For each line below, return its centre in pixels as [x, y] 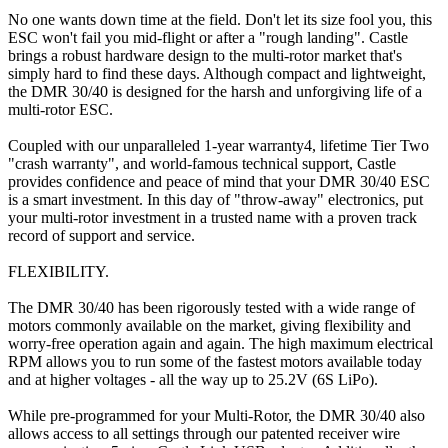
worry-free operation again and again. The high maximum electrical [220, 343]
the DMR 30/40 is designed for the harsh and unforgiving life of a [215, 91]
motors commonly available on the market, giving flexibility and [209, 325]
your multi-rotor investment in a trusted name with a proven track [212, 217]
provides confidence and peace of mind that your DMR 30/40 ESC [219, 181]
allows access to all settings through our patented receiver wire [204, 433]
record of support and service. [101, 235]
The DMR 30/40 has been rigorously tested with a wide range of [211, 307]
